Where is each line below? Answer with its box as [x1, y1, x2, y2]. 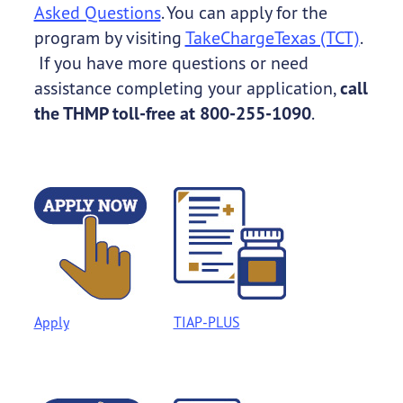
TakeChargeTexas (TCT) [184, 26, 360, 49]
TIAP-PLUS [173, 313, 240, 332]
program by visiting [33, 26, 185, 49]
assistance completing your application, [33, 76, 340, 100]
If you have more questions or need [33, 51, 309, 75]
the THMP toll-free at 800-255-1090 [33, 102, 311, 126]
